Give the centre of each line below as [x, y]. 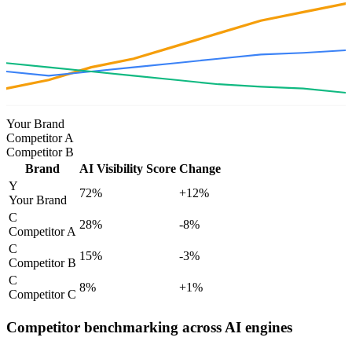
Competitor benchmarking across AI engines [149, 327]
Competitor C [42, 295]
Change [200, 169]
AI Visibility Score [128, 169]
